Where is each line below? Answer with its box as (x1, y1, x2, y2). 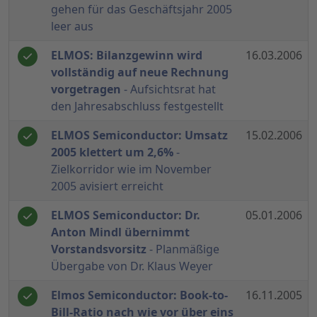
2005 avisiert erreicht (51, 178, 163, 195)
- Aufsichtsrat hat (121, 81, 216, 98)
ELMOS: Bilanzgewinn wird (51, 47, 202, 64)
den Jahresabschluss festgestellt (51, 98, 224, 115)
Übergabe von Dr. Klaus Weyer (51, 258, 213, 275)
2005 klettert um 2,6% (51, 144, 173, 161)
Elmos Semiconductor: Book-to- (51, 287, 228, 304)
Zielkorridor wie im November (51, 161, 212, 178)
